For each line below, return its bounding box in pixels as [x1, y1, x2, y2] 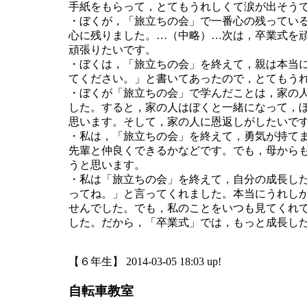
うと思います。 [69, 159, 145, 171]
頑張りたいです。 [69, 44, 156, 56]
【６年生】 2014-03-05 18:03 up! [69, 256, 221, 268]
